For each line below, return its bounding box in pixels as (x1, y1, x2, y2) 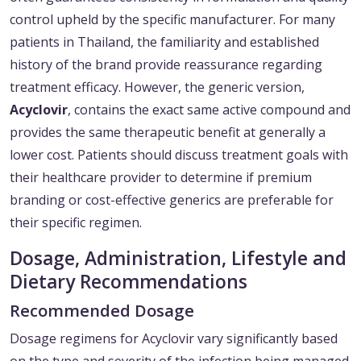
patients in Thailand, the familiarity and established (10, 33, 319, 52)
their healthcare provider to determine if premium (10, 168, 312, 187)
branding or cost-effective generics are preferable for (10, 191, 334, 210)
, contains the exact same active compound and (68, 101, 351, 119)
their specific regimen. (10, 214, 142, 232)
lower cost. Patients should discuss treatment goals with (10, 146, 348, 164)
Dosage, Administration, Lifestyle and (10, 246, 346, 272)
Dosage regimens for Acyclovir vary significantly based (10, 330, 338, 348)
